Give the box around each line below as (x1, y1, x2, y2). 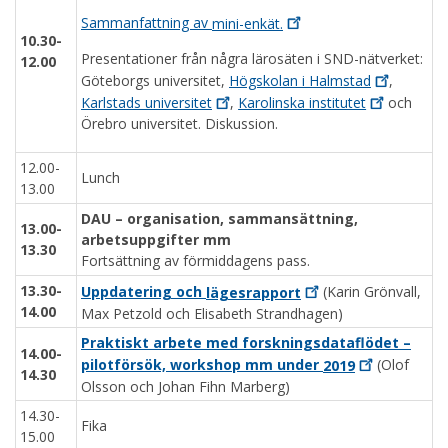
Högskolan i (229, 70, 309, 90)
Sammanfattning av (81, 13, 212, 33)
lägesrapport (206, 282, 301, 302)
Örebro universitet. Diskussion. (81, 114, 278, 134)
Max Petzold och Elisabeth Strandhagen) (81, 303, 343, 323)
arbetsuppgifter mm (81, 230, 231, 250)
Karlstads (81, 93, 145, 113)
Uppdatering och (81, 282, 206, 302)
